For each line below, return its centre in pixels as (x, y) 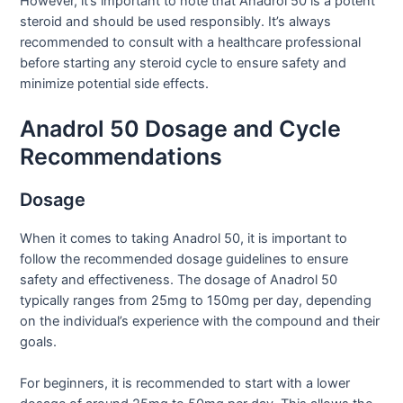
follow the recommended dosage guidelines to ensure (184, 259)
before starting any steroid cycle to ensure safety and (184, 63)
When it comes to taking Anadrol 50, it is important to (184, 238)
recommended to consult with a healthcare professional (191, 42)
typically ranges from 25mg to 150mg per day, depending (196, 300)
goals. (39, 341)
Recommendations (121, 156)
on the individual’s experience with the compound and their (200, 321)
